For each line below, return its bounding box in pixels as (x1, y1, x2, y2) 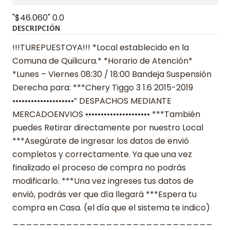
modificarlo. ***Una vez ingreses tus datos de (12, 175, 194, 187)
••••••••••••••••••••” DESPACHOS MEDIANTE (12, 94, 171, 107)
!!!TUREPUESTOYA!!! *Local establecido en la (12, 41, 189, 53)
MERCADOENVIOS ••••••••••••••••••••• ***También (12, 108, 200, 120)
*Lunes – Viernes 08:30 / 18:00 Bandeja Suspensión (12, 68, 212, 80)
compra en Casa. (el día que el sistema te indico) (12, 201, 210, 214)
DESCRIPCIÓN (12, 23, 60, 33)
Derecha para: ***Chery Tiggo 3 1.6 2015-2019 (12, 81, 193, 93)
